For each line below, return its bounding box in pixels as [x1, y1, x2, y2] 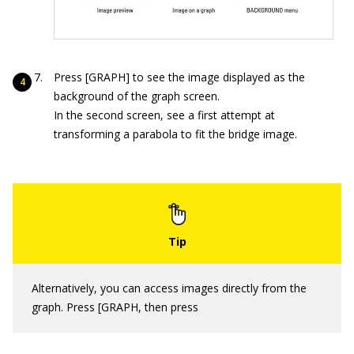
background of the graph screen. [54, 88, 220, 104]
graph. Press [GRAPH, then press [32, 299, 198, 314]
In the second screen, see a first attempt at [54, 107, 275, 122]
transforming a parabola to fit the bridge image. [54, 126, 297, 141]
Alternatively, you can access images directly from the [32, 280, 307, 296]
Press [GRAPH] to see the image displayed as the [54, 69, 305, 85]
